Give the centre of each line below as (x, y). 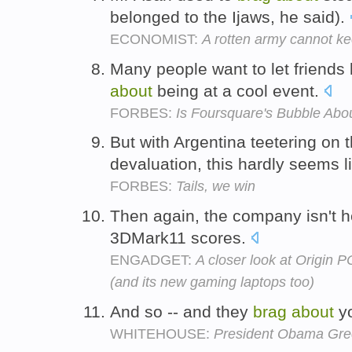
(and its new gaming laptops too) (212, 282)
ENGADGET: (153, 260)
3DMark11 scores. (180, 238)
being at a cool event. (238, 90)
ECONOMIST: (156, 39)
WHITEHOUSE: (162, 334)
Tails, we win (216, 187)
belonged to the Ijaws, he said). (230, 16)
